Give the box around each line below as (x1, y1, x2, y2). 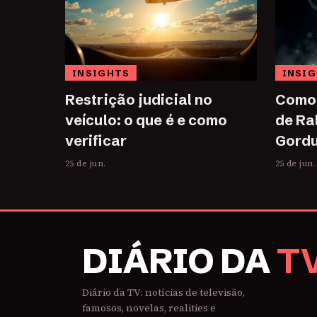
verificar (65, 132, 127, 150)
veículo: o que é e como (65, 111, 228, 129)
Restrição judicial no (65, 91, 213, 109)
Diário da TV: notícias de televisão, (82, 285, 245, 300)
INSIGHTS (72, 67, 130, 79)
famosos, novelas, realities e (82, 301, 216, 316)
